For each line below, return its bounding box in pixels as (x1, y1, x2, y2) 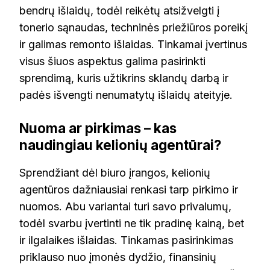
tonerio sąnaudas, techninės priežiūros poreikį (19, 20, 248, 34)
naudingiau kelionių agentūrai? (19, 136, 221, 153)
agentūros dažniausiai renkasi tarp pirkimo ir (19, 183, 238, 196)
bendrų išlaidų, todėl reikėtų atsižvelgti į (19, 4, 219, 17)
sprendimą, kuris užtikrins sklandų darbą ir (19, 71, 228, 84)
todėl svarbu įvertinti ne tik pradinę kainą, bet (19, 217, 244, 230)
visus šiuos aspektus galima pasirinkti (19, 54, 206, 67)
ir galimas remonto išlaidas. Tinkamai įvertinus (19, 37, 247, 51)
